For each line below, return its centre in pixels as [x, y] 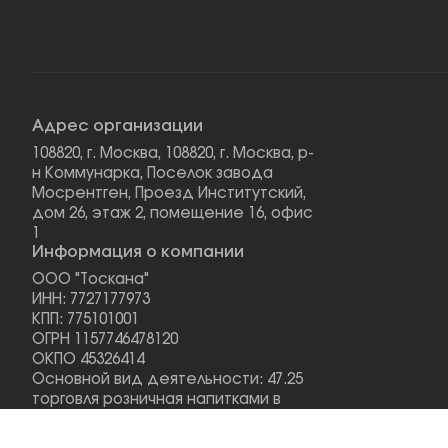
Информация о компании [138, 252]
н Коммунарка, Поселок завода [152, 173]
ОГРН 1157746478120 [105, 339]
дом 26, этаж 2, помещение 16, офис [172, 213]
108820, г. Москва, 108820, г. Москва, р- [173, 153]
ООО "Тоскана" [90, 279]
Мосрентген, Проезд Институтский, [169, 193]
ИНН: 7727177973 [91, 299]
